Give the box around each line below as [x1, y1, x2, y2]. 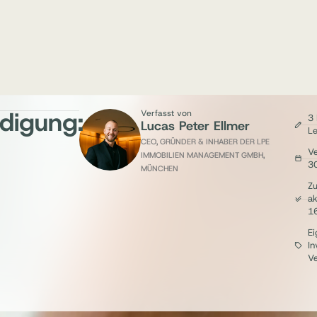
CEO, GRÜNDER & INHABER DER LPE [141, 137, 270, 147]
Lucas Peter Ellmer [141, 117, 250, 135]
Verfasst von [141, 108, 192, 120]
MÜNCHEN [141, 163, 178, 174]
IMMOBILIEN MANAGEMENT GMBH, [141, 150, 265, 161]
